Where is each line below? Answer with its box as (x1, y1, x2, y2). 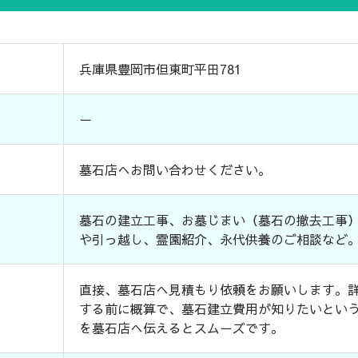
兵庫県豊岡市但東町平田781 (79, 60, 242, 78)
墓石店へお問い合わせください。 (79, 161, 272, 179)
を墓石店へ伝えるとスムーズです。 (79, 319, 284, 337)
